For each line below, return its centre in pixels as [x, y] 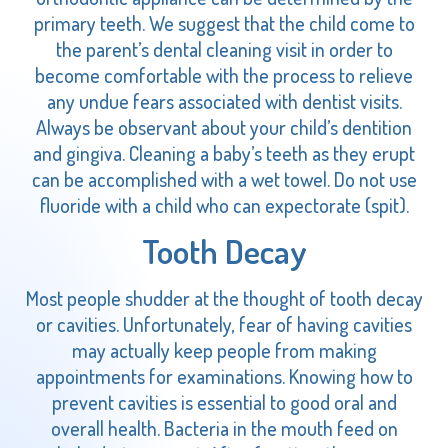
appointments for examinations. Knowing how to [224, 375]
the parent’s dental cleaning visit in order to [224, 49]
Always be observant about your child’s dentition [224, 127]
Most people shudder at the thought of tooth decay [224, 297]
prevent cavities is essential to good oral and [224, 401]
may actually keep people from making [224, 349]
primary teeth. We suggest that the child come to [224, 23]
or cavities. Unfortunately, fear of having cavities [224, 323]
